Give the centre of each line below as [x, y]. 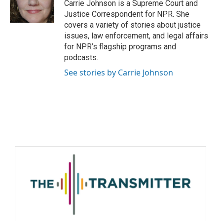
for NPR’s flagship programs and [120, 47]
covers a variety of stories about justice [132, 25]
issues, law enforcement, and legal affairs [136, 36]
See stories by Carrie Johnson [119, 73]
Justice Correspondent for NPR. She [127, 14]
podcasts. [81, 57]
